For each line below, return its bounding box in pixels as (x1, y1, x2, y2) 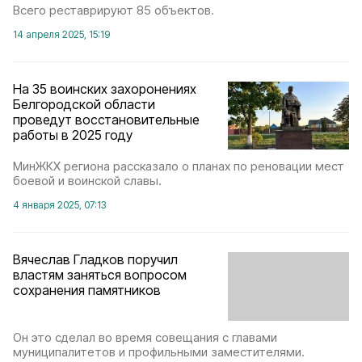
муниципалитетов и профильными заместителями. (13, 343, 305, 360)
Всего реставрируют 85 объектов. (13, 2, 214, 18)
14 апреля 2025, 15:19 (13, 27, 110, 40)
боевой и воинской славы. (13, 173, 162, 189)
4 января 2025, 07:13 (13, 199, 106, 212)
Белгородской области (13, 95, 155, 112)
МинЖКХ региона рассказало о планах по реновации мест (13, 158, 344, 175)
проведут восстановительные (13, 111, 200, 128)
